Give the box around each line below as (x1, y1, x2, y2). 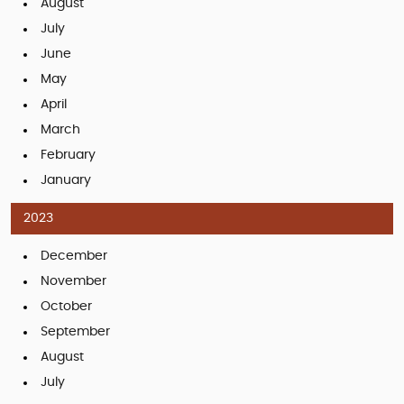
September (41, 325, 110, 338)
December (41, 249, 107, 262)
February (41, 148, 96, 161)
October (41, 299, 92, 313)
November (41, 274, 106, 288)
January (41, 173, 91, 187)
